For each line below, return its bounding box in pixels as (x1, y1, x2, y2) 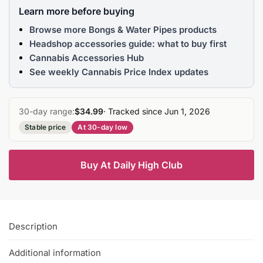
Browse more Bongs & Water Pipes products (29, 23, 217, 35)
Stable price (25, 122, 66, 131)
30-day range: (19, 106, 75, 116)
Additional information (9, 247, 101, 259)
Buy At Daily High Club (80, 159, 183, 171)
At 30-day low (77, 122, 128, 131)
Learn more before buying (19, 5, 134, 17)
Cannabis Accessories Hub (29, 52, 144, 63)
